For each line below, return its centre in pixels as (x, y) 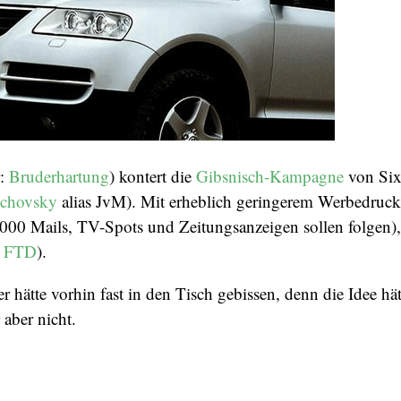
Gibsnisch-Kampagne (270, 176)
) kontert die (153, 176)
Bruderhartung (59, 176)
